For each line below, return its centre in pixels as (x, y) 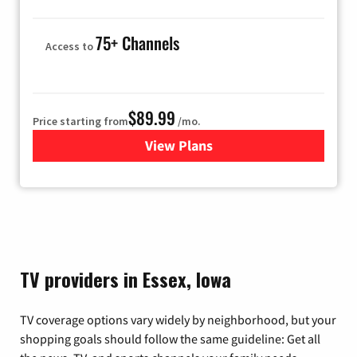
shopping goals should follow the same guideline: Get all (170, 338)
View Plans (178, 145)
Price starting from (80, 121)
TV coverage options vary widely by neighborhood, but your (178, 319)
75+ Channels (137, 42)
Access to (71, 46)
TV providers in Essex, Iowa (126, 279)
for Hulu (204, 145)
